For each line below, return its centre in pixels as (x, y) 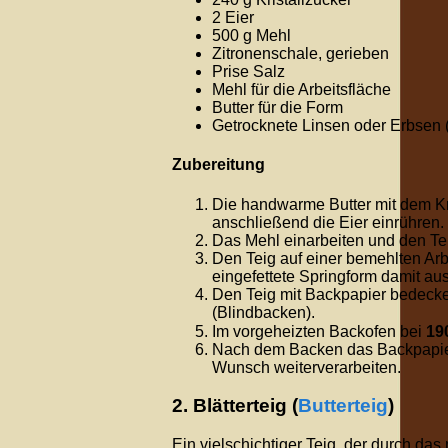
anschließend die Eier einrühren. (328, 222)
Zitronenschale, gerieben (300, 54)
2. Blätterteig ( (235, 406)
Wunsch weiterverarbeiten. (306, 367)
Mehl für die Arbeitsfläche (301, 90)
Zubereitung (218, 165)
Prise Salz (248, 72)
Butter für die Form (277, 108)
